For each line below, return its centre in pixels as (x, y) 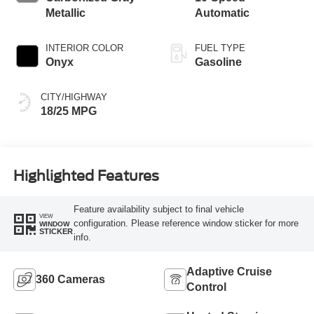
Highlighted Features (86, 176)
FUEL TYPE (220, 48)
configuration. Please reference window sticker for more (186, 224)
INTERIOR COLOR (84, 48)
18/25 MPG (68, 111)
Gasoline (218, 62)
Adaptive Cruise (229, 272)
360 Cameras (70, 280)
